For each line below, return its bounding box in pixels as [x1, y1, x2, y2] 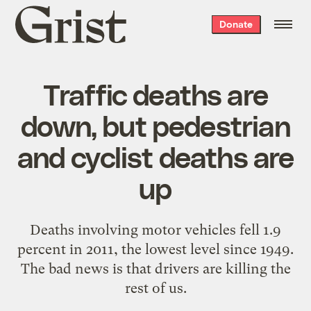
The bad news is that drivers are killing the [20, 260, 291, 277]
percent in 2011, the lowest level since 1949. [17, 240, 294, 258]
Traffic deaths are [42, 76, 269, 111]
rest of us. [124, 279, 187, 296]
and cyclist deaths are [17, 138, 294, 174]
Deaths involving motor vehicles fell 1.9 [30, 221, 281, 238]
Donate [219, 18, 253, 30]
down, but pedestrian [21, 107, 290, 142]
